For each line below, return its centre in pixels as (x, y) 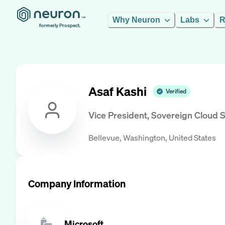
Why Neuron (136, 20)
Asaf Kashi (118, 92)
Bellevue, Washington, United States (152, 137)
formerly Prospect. (60, 25)
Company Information (77, 183)
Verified (176, 91)
